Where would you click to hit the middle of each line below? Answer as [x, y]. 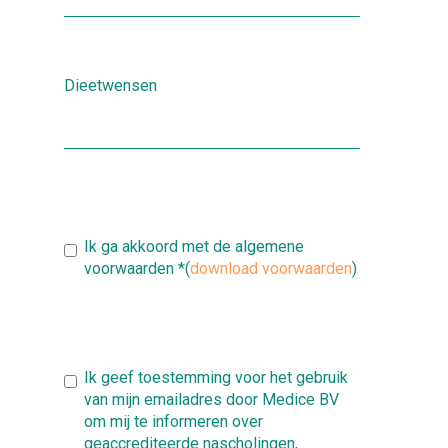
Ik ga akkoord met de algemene [194, 246]
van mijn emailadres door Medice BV [211, 399]
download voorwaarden [271, 268]
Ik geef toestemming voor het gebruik [216, 377]
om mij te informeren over [173, 421]
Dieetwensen [110, 85]
